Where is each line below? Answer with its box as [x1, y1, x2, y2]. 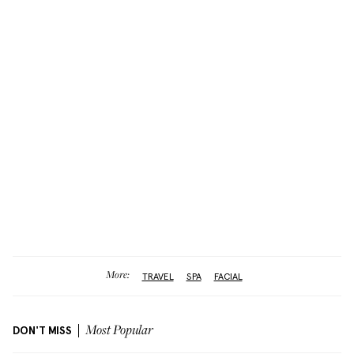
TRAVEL [141, 270, 174, 282]
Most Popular [85, 324, 153, 338]
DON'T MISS [13, 324, 72, 337]
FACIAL [213, 270, 243, 282]
